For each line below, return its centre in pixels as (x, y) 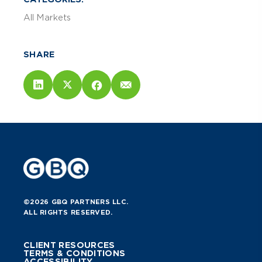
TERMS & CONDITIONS (75, 254)
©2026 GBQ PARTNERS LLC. (76, 202)
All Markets (47, 18)
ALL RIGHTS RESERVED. (68, 213)
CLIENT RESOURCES (69, 245)
